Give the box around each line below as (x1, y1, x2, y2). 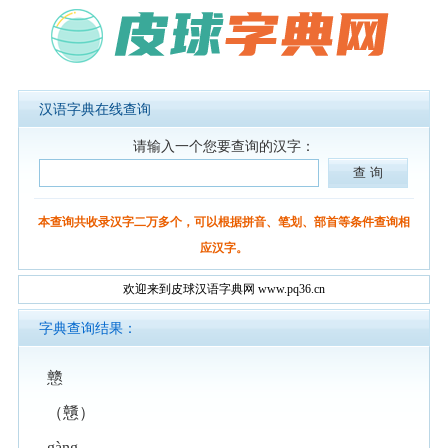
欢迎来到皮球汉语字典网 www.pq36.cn (122, 282, 325, 296)
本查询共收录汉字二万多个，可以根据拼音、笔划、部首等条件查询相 (37, 215, 410, 229)
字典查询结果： (38, 321, 137, 336)
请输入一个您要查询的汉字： (132, 139, 315, 154)
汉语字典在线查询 (38, 102, 151, 117)
